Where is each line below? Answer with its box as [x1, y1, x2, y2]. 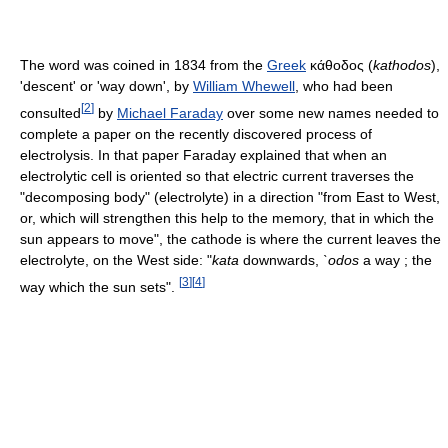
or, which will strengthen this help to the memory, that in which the [20, 209, 434, 226]
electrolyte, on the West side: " [20, 251, 212, 268]
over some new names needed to [223, 104, 439, 121]
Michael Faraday [117, 104, 223, 121]
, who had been [295, 77, 393, 94]
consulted [20, 104, 81, 121]
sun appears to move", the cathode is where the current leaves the [20, 230, 441, 247]
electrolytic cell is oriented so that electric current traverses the [20, 167, 414, 184]
